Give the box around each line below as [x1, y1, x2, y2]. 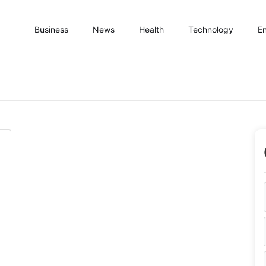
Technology [188, 24, 233, 34]
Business [34, 24, 68, 34]
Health [139, 24, 164, 34]
